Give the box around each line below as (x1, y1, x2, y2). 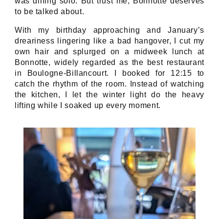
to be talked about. (15, 7, 85, 16)
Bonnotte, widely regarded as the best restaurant (15, 58, 204, 66)
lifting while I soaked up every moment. (15, 101, 161, 109)
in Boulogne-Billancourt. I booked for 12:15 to (15, 68, 204, 77)
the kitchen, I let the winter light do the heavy (15, 90, 204, 99)
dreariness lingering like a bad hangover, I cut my (15, 36, 204, 45)
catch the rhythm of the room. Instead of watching (15, 79, 204, 88)
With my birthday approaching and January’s (15, 25, 204, 34)
